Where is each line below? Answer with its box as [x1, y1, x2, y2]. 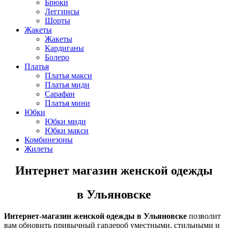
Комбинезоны [24, 135, 73, 145]
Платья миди [45, 80, 90, 90]
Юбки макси [45, 126, 89, 135]
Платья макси [45, 71, 92, 80]
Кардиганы [45, 44, 84, 53]
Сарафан [45, 90, 75, 99]
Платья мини [45, 99, 90, 108]
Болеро [45, 53, 69, 62]
